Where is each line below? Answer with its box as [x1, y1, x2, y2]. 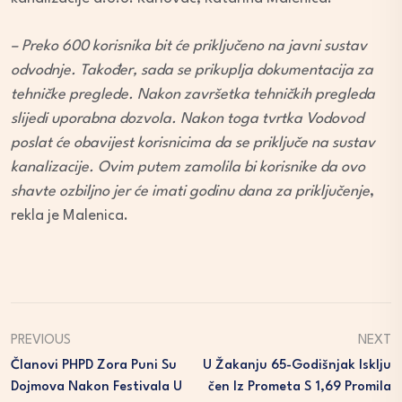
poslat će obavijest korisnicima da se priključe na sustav [11, 135, 375, 152]
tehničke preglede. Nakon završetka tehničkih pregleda [11, 87, 375, 103]
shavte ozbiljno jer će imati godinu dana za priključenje [11, 184, 370, 200]
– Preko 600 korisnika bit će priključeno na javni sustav [11, 39, 367, 55]
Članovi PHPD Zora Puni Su [11, 359, 177, 373]
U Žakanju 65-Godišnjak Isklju [203, 359, 391, 373]
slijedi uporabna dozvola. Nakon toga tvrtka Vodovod [11, 111, 363, 127]
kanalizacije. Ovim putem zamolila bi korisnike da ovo [11, 160, 365, 176]
